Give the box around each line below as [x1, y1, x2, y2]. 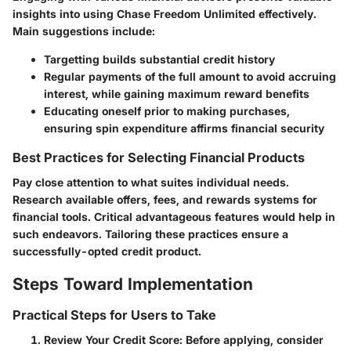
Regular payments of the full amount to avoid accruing [44, 70, 336, 84]
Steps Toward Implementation [13, 274, 253, 295]
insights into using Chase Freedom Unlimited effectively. [13, 7, 317, 21]
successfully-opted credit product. [13, 244, 201, 259]
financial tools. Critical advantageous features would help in [13, 210, 335, 224]
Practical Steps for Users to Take [13, 306, 216, 323]
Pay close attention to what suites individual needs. [13, 175, 289, 190]
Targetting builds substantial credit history [44, 52, 275, 67]
